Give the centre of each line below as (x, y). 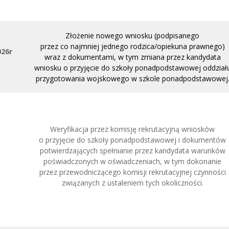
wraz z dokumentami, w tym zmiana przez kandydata (132, 57)
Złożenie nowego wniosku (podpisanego (132, 36)
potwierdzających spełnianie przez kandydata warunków (132, 151)
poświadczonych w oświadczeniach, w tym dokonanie (132, 161)
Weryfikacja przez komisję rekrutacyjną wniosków (132, 129)
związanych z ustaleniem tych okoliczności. (132, 183)
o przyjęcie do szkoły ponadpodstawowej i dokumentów (132, 140)
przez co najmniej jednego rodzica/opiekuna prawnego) (132, 46)
